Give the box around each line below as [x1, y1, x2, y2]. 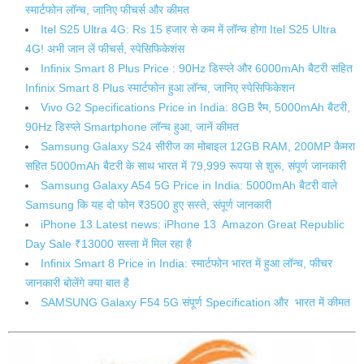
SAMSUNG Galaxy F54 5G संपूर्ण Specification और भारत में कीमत [41, 296, 350, 310]
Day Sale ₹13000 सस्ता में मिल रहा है [25, 237, 192, 251]
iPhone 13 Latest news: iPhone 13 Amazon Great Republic [41, 218, 344, 232]
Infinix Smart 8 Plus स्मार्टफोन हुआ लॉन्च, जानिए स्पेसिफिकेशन [25, 81, 295, 95]
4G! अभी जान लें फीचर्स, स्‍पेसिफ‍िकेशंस [25, 42, 184, 56]
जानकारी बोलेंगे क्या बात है [25, 276, 129, 290]
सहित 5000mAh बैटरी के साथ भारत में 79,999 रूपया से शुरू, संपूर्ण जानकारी [25, 159, 349, 173]
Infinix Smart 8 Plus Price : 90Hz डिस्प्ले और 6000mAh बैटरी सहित [41, 62, 353, 76]
